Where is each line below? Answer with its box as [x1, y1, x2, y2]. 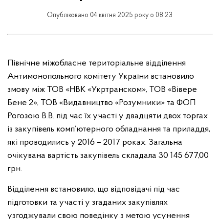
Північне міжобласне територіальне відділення [7, 59, 186, 68]
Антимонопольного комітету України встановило [7, 72, 194, 81]
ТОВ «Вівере [149, 85, 197, 94]
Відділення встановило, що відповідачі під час [7, 185, 180, 194]
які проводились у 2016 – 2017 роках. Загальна [7, 138, 182, 147]
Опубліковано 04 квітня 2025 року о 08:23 [46, 12, 173, 19]
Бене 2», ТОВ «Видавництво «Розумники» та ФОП [7, 98, 196, 108]
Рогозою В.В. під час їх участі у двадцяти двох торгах [7, 111, 208, 121]
